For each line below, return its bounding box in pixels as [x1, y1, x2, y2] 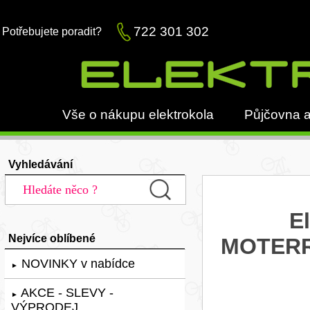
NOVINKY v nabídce [18, 256, 135, 271]
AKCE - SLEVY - [18, 285, 113, 300]
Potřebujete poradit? [2, 26, 102, 37]
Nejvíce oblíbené [8, 231, 95, 244]
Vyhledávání [8, 157, 73, 170]
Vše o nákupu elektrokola [62, 107, 214, 122]
